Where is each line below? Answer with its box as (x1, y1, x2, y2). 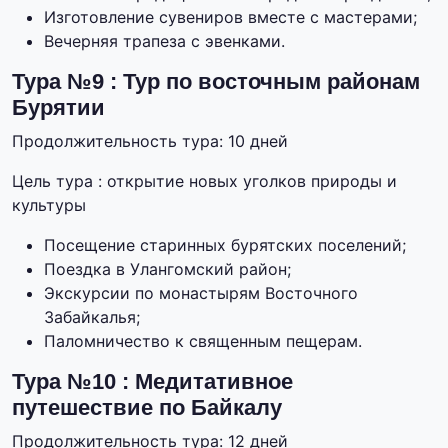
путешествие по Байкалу (12, 395, 282, 421)
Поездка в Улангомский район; (44, 259, 291, 280)
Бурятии (12, 95, 105, 121)
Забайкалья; (44, 307, 140, 328)
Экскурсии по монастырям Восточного (44, 283, 358, 304)
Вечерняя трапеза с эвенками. (44, 31, 285, 52)
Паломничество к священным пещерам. (44, 331, 362, 352)
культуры (12, 195, 86, 216)
